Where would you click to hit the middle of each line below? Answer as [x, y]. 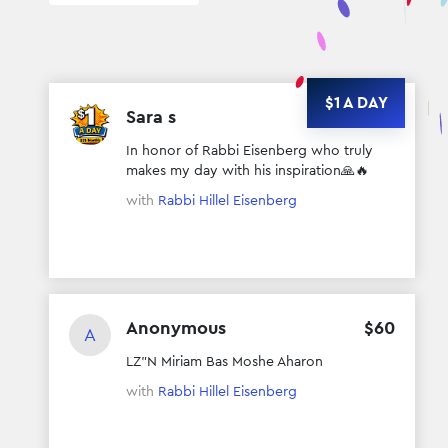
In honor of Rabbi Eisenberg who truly [249, 149]
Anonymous [176, 327]
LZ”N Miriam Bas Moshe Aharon [224, 360]
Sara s [151, 116]
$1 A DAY [356, 102]
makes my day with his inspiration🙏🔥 [247, 169]
